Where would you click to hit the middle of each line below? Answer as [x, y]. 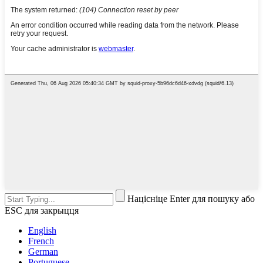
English [42, 231]
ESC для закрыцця [42, 211]
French [41, 241]
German [43, 252]
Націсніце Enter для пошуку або [191, 199]
